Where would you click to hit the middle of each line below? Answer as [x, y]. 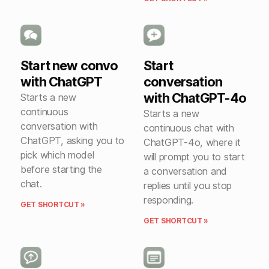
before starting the [61, 169]
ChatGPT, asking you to [73, 141]
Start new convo [69, 65]
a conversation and [186, 171]
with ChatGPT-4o [195, 98]
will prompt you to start [194, 157]
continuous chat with [189, 128]
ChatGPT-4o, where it [192, 142]
